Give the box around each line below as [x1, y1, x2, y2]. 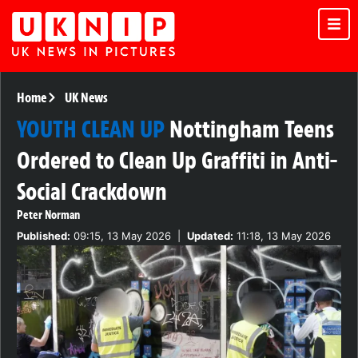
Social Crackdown [17, 177, 167, 207]
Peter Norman [17, 208, 80, 223]
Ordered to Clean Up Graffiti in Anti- [17, 145, 337, 176]
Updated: [187, 229, 233, 243]
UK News [64, 89, 108, 106]
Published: [17, 229, 70, 243]
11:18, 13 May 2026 [233, 229, 331, 243]
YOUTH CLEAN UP [17, 114, 165, 145]
